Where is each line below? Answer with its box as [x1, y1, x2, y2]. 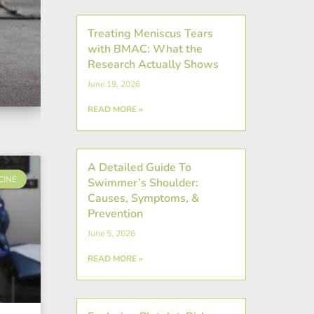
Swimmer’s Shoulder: [87, 175, 198, 191]
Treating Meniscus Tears [87, 25, 213, 41]
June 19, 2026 [87, 78, 140, 90]
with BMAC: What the [87, 41, 203, 57]
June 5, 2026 [87, 227, 135, 239]
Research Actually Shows [87, 56, 219, 72]
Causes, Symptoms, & [87, 190, 199, 206]
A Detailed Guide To [87, 159, 191, 175]
